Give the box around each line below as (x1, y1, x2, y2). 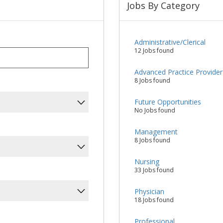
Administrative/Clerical (134, 37, 206, 47)
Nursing (134, 157, 159, 166)
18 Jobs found (134, 196, 174, 204)
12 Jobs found (134, 46, 174, 55)
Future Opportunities (134, 97, 201, 107)
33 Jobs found (134, 166, 174, 174)
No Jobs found (134, 106, 175, 114)
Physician (134, 187, 164, 196)
